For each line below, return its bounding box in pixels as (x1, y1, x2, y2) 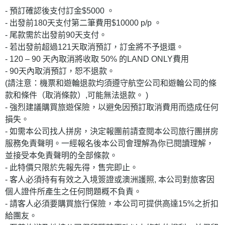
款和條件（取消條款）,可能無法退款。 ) (5, 90, 148, 99)
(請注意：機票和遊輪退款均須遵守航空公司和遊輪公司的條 (5, 78, 216, 87)
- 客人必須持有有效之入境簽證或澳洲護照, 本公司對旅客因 (5, 175, 214, 184)
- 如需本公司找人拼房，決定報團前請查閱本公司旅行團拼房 (5, 127, 218, 136)
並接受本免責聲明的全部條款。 (5, 151, 118, 160)
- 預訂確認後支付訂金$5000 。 (5, 6, 115, 15)
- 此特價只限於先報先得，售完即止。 (5, 163, 138, 172)
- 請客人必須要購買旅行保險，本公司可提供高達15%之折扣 (5, 199, 218, 208)
